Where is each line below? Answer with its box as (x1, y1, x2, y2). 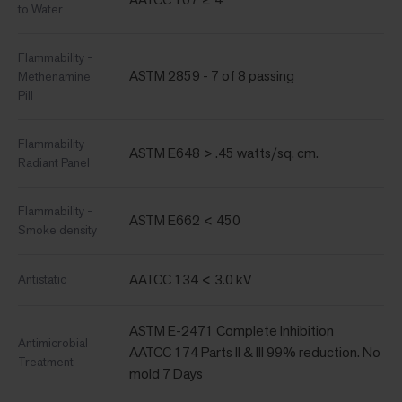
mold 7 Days (129, 364, 203, 384)
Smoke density (18, 222, 97, 239)
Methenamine (18, 68, 91, 85)
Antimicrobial (18, 335, 88, 352)
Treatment (18, 354, 74, 371)
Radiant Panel (18, 154, 90, 171)
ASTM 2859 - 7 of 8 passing (129, 66, 294, 86)
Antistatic (18, 271, 66, 288)
